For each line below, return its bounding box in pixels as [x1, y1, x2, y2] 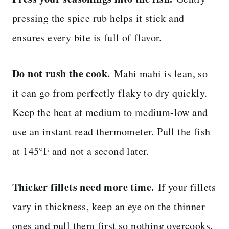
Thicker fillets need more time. [12, 179, 154, 195]
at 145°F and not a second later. [12, 144, 149, 158]
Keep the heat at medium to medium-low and [12, 105, 208, 120]
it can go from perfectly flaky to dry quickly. [12, 86, 208, 100]
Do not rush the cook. [12, 66, 110, 81]
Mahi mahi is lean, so [110, 66, 208, 81]
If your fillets [154, 180, 216, 194]
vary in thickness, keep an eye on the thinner [12, 199, 205, 214]
